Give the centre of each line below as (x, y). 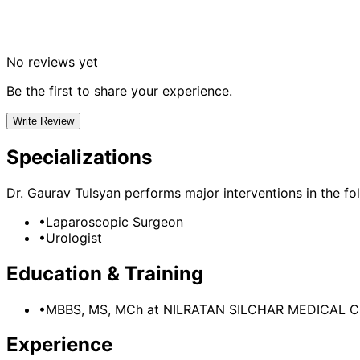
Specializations (79, 157)
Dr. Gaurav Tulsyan (63, 192)
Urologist (74, 237)
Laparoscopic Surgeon (115, 221)
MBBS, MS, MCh (94, 309)
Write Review (43, 121)
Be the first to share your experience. (119, 90)
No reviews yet (52, 61)
